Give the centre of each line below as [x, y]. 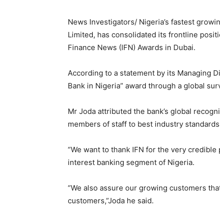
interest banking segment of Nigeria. [131, 162]
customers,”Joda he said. [111, 200]
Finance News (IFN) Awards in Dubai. [132, 47]
